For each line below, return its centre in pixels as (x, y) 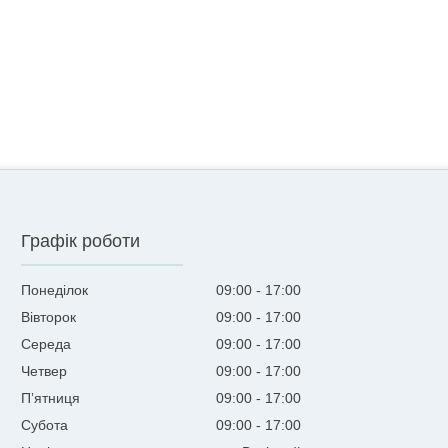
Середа (46, 344)
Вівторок (49, 317)
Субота (45, 425)
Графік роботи (81, 241)
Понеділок (55, 290)
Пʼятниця (51, 398)
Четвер (44, 371)
